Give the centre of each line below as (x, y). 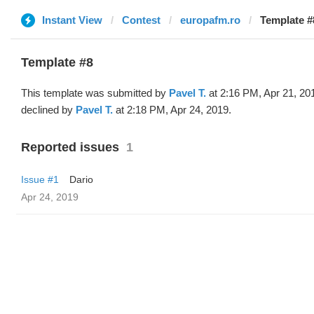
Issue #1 (40, 179)
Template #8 (57, 62)
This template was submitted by (95, 93)
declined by (48, 110)
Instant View (72, 20)
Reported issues (70, 147)
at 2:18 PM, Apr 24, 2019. (172, 110)
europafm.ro (210, 20)
